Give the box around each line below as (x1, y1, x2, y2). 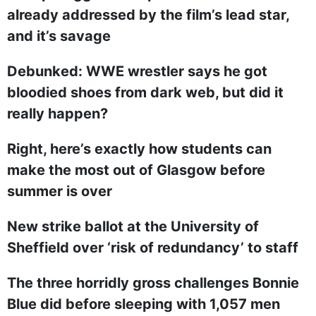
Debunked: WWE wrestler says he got (7, 63, 267, 80)
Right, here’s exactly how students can (7, 140, 272, 157)
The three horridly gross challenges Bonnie (7, 274, 299, 291)
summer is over (7, 183, 112, 200)
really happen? (7, 105, 108, 122)
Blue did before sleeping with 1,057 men (7, 296, 280, 312)
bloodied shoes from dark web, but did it (7, 84, 284, 101)
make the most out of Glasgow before (7, 162, 265, 178)
